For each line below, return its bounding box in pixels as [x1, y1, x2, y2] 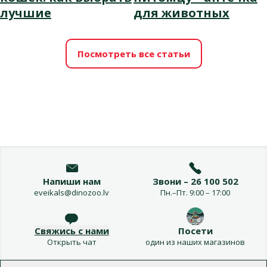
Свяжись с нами [34, 225, 109, 237]
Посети [178, 225, 213, 237]
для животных [133, 5, 229, 21]
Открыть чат [46, 237, 97, 248]
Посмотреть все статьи [77, 47, 190, 60]
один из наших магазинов [145, 237, 246, 248]
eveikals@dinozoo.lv [34, 187, 110, 198]
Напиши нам [42, 175, 101, 188]
